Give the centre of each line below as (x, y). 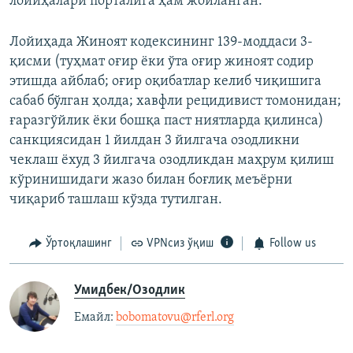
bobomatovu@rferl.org (175, 317)
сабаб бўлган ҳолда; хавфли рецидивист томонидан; (175, 102)
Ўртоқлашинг (78, 244)
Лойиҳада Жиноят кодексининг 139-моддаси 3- (161, 43)
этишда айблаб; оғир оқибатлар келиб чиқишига (165, 82)
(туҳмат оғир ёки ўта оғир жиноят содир (184, 62)
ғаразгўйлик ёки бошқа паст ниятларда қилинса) (167, 121)
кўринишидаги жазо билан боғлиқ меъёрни (151, 180)
